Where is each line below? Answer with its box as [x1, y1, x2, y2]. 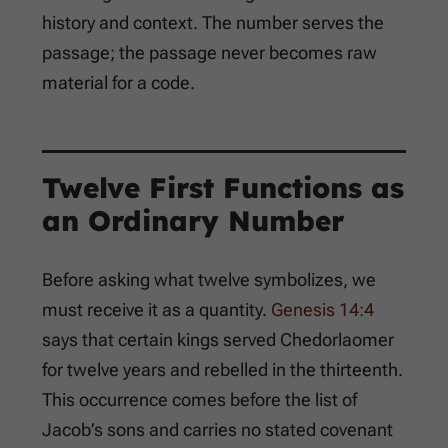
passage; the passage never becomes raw [42, 42, 377, 64]
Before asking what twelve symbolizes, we [42, 269, 376, 291]
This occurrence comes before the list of [42, 389, 357, 411]
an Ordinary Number [42, 203, 344, 239]
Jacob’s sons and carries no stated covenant [42, 419, 393, 441]
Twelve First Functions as [42, 170, 404, 206]
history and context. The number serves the [42, 12, 384, 34]
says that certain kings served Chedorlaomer [42, 329, 394, 351]
